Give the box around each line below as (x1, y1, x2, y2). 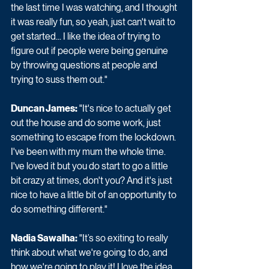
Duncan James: (11, 102, 77, 114)
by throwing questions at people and (11, 59, 159, 71)
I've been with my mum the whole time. (11, 145, 168, 157)
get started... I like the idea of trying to (11, 30, 162, 42)
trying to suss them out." (11, 73, 107, 85)
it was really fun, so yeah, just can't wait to (11, 16, 177, 28)
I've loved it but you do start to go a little (11, 160, 170, 172)
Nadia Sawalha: (11, 232, 77, 244)
